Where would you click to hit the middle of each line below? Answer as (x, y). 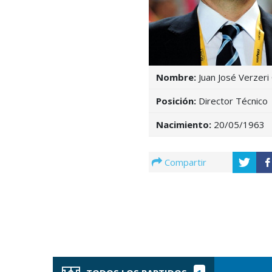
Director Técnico (232, 101)
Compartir (185, 162)
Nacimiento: (183, 125)
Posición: (176, 101)
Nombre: (176, 77)
